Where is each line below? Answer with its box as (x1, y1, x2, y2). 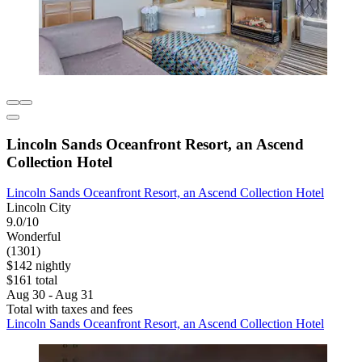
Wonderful (6, 229, 61, 244)
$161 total (6, 273, 57, 288)
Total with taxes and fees (6, 302, 133, 317)
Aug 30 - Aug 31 (6, 288, 94, 302)
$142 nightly (6, 259, 71, 273)
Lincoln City (6, 200, 71, 215)
